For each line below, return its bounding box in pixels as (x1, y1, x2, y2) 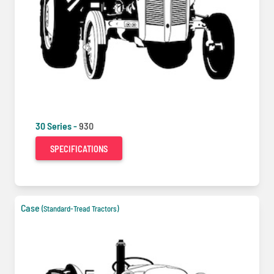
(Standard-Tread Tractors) (42, 203, 119, 213)
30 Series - (35, 119, 79, 131)
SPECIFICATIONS (50, 143, 108, 154)
